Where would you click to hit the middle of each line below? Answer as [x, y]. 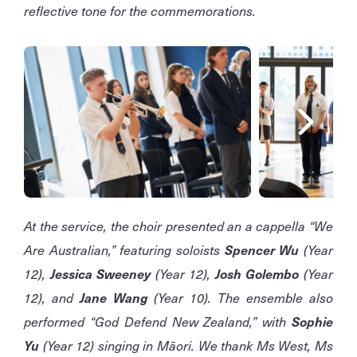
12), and [52, 298]
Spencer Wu [262, 250]
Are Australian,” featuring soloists [124, 250]
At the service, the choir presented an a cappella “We [178, 226]
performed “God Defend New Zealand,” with [158, 322]
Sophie [312, 322]
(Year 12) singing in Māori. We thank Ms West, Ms [186, 345]
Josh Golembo [257, 274]
